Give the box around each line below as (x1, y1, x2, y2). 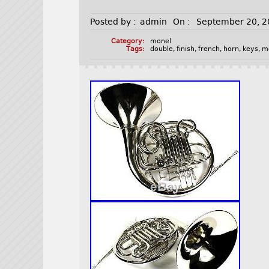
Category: (110, 37, 145, 46)
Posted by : (90, 17, 137, 27)
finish (177, 45, 195, 53)
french (198, 45, 220, 53)
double (150, 45, 174, 53)
